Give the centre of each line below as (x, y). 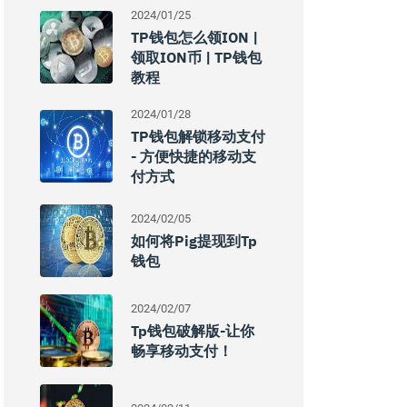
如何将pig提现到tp (194, 241)
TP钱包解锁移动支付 (198, 136)
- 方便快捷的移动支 (194, 156)
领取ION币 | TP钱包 (196, 57)
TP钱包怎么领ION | (194, 37)
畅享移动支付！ (182, 351)
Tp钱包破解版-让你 (193, 331)
